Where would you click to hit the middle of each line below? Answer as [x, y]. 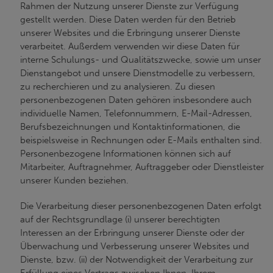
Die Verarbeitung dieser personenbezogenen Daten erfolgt [141, 206]
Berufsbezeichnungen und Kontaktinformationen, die [130, 127]
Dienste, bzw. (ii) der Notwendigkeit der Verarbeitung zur [136, 260]
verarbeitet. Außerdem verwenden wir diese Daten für [130, 46]
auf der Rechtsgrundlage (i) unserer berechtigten [120, 219]
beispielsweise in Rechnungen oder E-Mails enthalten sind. [141, 140]
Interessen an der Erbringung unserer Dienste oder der [132, 233]
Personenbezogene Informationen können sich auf [126, 154]
